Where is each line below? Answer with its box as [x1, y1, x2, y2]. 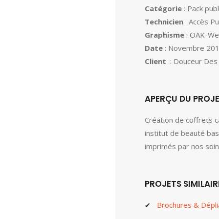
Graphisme [145, 30, 184, 40]
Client [145, 56, 168, 66]
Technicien [145, 17, 183, 26]
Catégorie [145, 3, 182, 13]
